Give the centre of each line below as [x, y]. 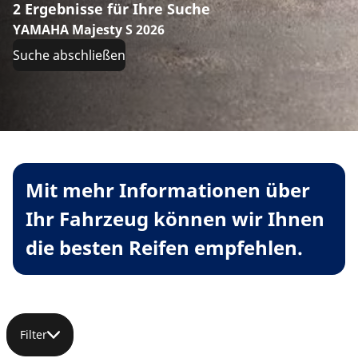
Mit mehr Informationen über [168, 190]
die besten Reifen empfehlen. [164, 248]
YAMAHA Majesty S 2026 [89, 30]
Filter [34, 335]
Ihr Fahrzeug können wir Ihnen [175, 219]
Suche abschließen [69, 56]
